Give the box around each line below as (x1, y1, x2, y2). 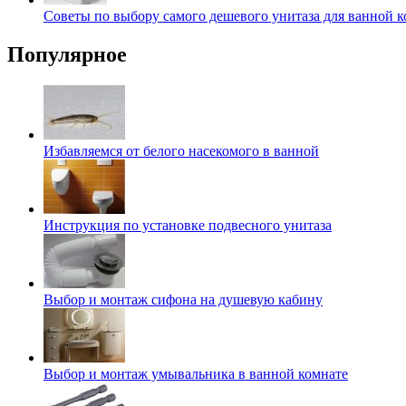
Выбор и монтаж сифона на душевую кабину (43, 292, 323, 308)
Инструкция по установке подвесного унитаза (43, 217, 332, 234)
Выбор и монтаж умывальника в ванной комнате (43, 366, 348, 382)
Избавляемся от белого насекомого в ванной (43, 143, 319, 159)
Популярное (7, 43, 127, 67)
